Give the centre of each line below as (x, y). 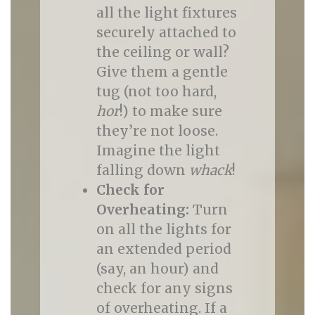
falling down (142, 170)
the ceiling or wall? (162, 52)
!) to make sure (171, 111)
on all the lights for (163, 229)
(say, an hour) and (157, 269)
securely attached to (166, 32)
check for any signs (164, 288)
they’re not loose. (157, 131)
